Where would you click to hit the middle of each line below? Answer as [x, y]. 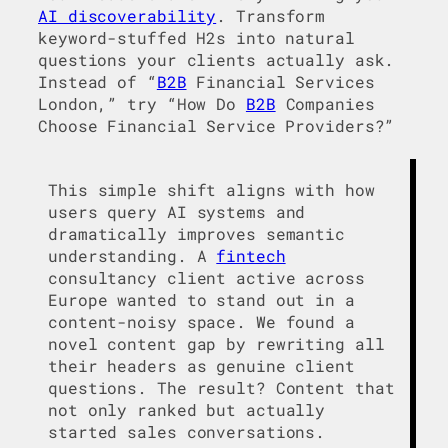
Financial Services [280, 81]
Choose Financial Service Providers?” [216, 125]
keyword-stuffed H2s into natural [196, 37]
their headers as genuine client [201, 366]
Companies [325, 103]
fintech [251, 256]
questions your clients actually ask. [216, 59]
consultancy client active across [206, 278]
